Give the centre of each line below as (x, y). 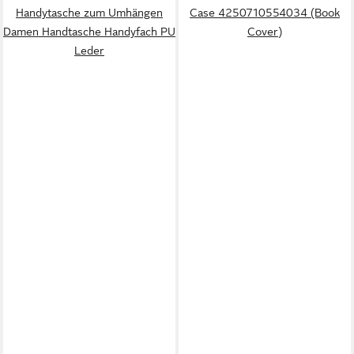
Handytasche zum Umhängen (89, 12)
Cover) (265, 31)
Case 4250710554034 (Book (265, 12)
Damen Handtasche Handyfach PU (89, 31)
